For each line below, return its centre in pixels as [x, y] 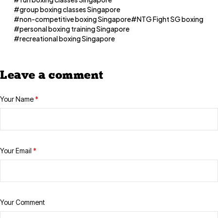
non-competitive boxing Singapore [75, 19]
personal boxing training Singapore [74, 29]
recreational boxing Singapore [67, 39]
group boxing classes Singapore [70, 9]
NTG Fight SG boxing [170, 19]
